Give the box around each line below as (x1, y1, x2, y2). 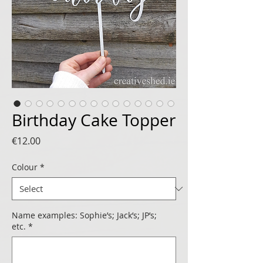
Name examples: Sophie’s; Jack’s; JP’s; (12, 210, 157, 221)
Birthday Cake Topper (12, 109, 176, 131)
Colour (12, 161, 38, 173)
